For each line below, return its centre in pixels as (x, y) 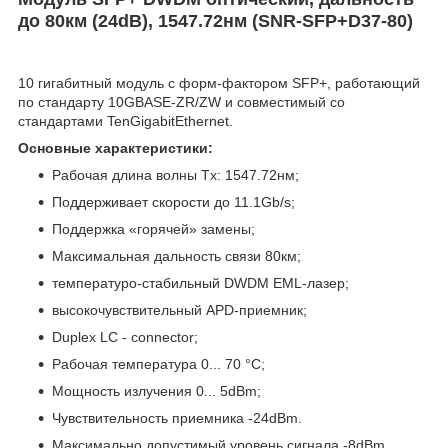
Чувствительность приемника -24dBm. (179, 418)
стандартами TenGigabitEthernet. (125, 121)
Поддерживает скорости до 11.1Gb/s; (173, 202)
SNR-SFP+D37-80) (335, 20)
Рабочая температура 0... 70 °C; (158, 364)
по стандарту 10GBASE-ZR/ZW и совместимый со (181, 102)
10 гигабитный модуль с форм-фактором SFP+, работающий (219, 83)
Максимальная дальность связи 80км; (176, 256)
